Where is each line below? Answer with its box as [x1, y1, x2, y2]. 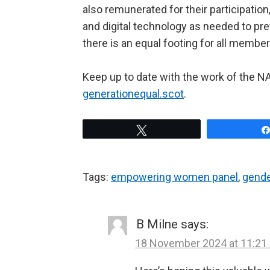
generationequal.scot [83, 87, 184, 101]
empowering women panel [111, 171, 238, 184]
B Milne [136, 217, 178, 232]
